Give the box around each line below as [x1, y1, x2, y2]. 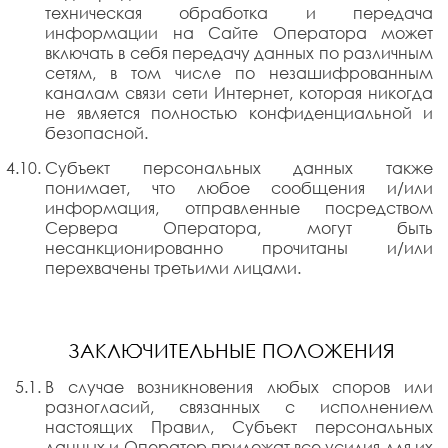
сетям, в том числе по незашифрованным [45, 63, 433, 83]
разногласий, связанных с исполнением [45, 397, 433, 417]
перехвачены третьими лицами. [45, 258, 301, 278]
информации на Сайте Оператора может [45, 23, 433, 43]
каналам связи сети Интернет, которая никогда [45, 83, 433, 103]
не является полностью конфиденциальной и [45, 103, 433, 123]
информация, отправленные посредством [45, 198, 433, 218]
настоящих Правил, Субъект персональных [45, 417, 433, 437]
